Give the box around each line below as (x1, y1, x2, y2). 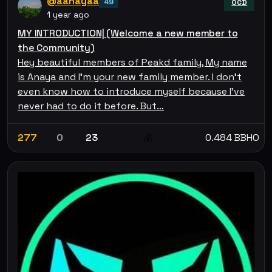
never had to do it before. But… (18, 99, 164, 112)
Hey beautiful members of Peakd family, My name (18, 55, 247, 69)
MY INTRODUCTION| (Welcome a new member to (18, 26, 238, 39)
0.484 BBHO (205, 131, 259, 144)
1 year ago (47, 8, 89, 20)
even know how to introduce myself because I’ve (18, 84, 245, 98)
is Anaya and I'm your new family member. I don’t (18, 70, 242, 83)
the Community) (18, 41, 95, 54)
